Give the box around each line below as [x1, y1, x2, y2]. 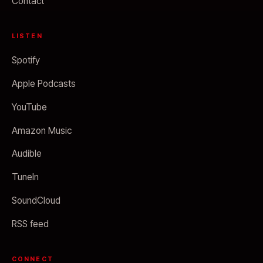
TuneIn [12, 171, 39, 183]
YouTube [12, 101, 47, 113]
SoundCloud [12, 195, 60, 207]
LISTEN [12, 32, 43, 40]
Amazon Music [12, 124, 72, 136]
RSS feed [12, 218, 49, 230]
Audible [12, 148, 42, 160]
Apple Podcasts [12, 77, 76, 89]
